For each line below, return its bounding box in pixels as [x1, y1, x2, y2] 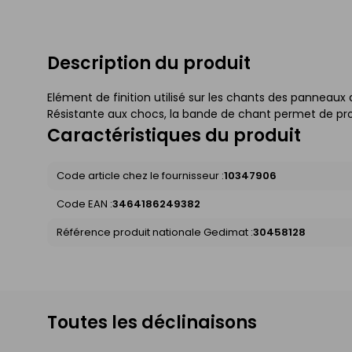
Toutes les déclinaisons [47, 310, 257, 335]
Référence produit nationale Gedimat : [57, 224, 253, 240]
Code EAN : [57, 196, 112, 211]
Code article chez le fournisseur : [57, 167, 224, 183]
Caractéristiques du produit [47, 123, 301, 148]
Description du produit [47, 50, 251, 75]
